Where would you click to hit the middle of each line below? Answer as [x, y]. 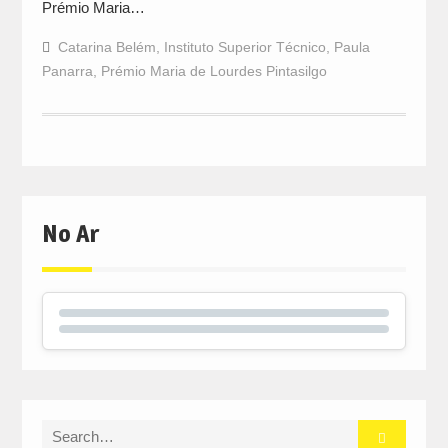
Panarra [67, 70]
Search [64, 430]
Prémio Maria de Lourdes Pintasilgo [213, 70]
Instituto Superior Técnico [244, 46]
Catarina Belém [106, 46]
